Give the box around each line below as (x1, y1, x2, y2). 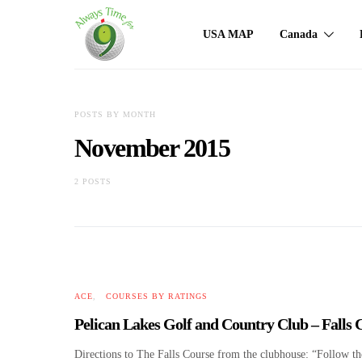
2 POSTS (74, 177, 112, 186)
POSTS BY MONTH (74, 110, 156, 119)
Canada (280, 28, 318, 40)
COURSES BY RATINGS (106, 292, 208, 301)
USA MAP (203, 28, 255, 40)
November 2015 (74, 133, 230, 162)
